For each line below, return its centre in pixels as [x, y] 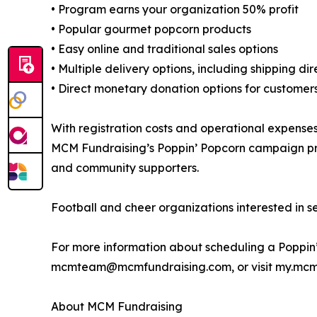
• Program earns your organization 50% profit [175, 9]
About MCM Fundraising [117, 306]
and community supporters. [125, 167]
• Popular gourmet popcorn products [151, 29]
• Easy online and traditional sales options [165, 48]
